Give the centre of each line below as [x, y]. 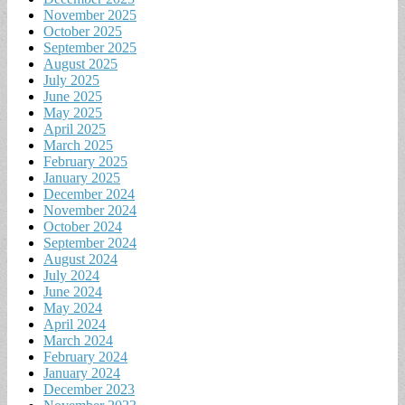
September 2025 [90, 47]
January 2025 [82, 177]
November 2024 [90, 210]
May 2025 [73, 112]
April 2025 [75, 128]
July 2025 [71, 80]
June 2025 [73, 96]
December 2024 [89, 193]
